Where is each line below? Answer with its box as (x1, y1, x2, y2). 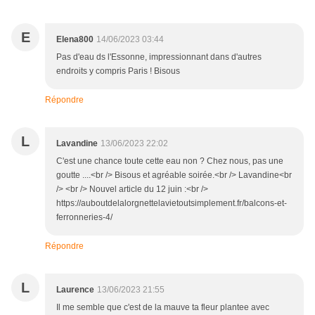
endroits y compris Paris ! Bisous (56, 66, 180, 77)
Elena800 (56, 34, 94, 45)
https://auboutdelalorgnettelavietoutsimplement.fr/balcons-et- (56, 198, 287, 209)
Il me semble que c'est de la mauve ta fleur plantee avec (56, 302, 269, 313)
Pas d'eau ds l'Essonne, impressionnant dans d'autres (56, 52, 262, 63)
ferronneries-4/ (56, 212, 112, 223)
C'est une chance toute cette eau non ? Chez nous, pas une (56, 156, 283, 167)
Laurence (56, 285, 94, 295)
